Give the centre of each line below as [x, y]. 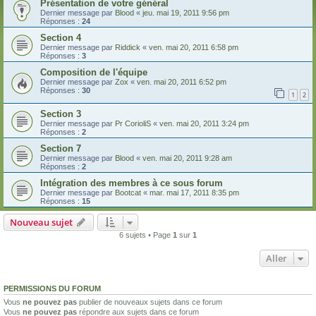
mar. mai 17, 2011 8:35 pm [194, 192]
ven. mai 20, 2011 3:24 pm [204, 123]
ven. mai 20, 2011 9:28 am [187, 158]
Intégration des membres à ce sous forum [132, 183]
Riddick [128, 47]
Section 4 [61, 38]
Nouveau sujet [41, 222]
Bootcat [128, 192]
